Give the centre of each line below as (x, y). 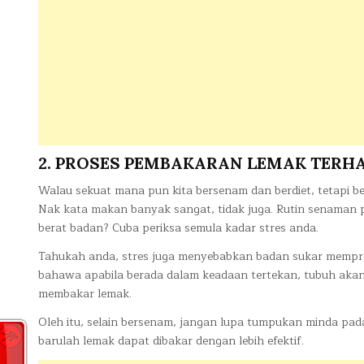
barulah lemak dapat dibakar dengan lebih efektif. (171, 340)
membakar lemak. (85, 293)
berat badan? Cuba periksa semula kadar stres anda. (178, 227)
